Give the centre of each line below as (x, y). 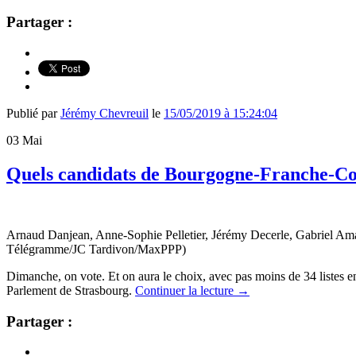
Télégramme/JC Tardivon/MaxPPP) (96, 249)
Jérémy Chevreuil (104, 114)
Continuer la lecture (186, 290)
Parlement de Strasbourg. (71, 290)
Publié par (33, 114)
